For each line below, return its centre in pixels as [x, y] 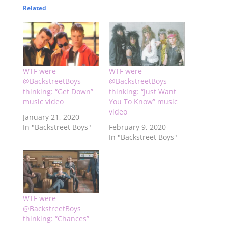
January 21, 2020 [51, 117]
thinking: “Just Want [142, 91]
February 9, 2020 [137, 127]
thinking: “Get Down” [58, 91]
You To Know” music [143, 101]
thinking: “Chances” [56, 218]
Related [34, 8]
